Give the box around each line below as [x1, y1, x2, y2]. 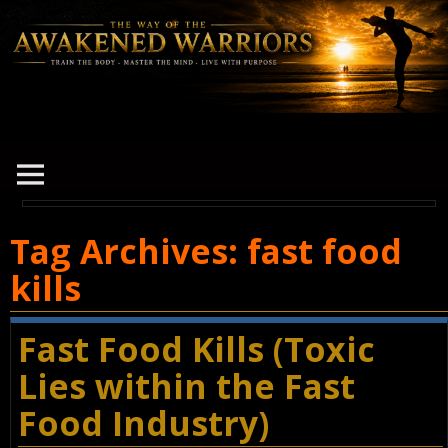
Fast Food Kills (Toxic [17, 326, 375, 373]
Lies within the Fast [17, 363, 355, 410]
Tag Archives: [10, 228, 247, 275]
